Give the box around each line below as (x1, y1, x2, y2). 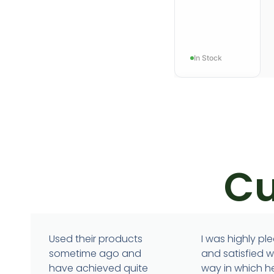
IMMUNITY (190, 204, 231, 213)
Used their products (49, 232, 143, 246)
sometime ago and (49, 246, 141, 261)
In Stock (194, 53, 223, 63)
